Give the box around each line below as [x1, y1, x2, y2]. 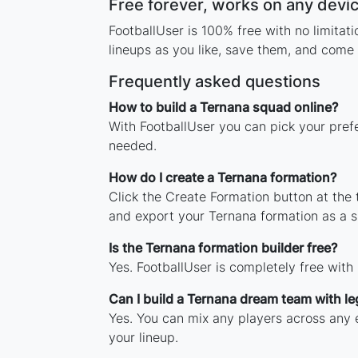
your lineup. [108, 329, 178, 346]
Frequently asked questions [108, 72, 320, 92]
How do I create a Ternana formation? [108, 169, 336, 186]
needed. [108, 137, 157, 154]
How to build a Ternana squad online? [108, 99, 338, 116]
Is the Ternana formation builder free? [108, 240, 337, 257]
